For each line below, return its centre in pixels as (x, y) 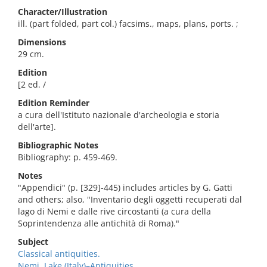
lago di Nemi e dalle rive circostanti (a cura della (114, 211)
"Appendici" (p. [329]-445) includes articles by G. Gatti (125, 187)
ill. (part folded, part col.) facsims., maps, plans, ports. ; (128, 24)
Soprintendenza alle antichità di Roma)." (99, 223)
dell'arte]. (37, 127)
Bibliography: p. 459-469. (68, 157)
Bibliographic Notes (58, 145)
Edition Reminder (54, 103)
